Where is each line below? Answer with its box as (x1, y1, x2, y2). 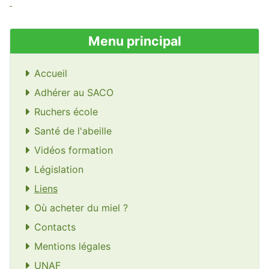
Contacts (34, 220, 76, 233)
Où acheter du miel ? (34, 201, 128, 214)
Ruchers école (34, 105, 98, 118)
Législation (34, 163, 83, 175)
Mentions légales (34, 240, 110, 252)
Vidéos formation (34, 144, 113, 156)
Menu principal (88, 32, 181, 49)
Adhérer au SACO (34, 86, 113, 98)
